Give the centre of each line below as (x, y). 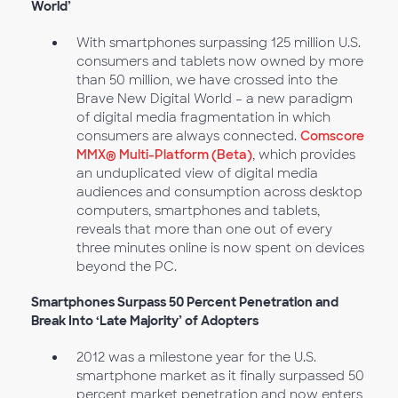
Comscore (332, 135)
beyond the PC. (126, 266)
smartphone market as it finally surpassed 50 (220, 375)
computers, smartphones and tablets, (198, 210)
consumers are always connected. (188, 135)
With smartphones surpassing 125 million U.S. (218, 42)
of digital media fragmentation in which (203, 117)
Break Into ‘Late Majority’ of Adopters (145, 321)
